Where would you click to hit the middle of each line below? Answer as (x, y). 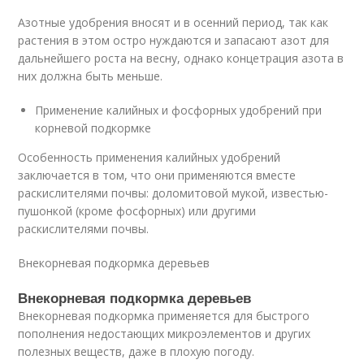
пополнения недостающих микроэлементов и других (165, 334)
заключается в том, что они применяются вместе (157, 175)
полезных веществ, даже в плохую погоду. (136, 352)
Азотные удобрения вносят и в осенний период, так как (173, 23)
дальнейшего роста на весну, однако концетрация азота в (181, 58)
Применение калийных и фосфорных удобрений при (179, 110)
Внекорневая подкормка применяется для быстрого (164, 316)
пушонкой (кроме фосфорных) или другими (137, 211)
